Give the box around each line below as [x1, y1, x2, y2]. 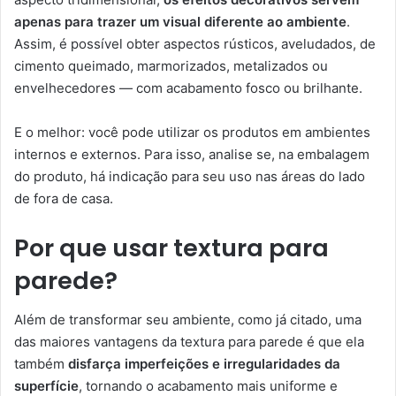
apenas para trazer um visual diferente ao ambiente [14, 12, 346, 30]
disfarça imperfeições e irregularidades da [68, 355, 340, 373]
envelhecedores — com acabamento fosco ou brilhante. [14, 79, 362, 96]
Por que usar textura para [14, 231, 329, 264]
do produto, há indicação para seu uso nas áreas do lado [14, 167, 365, 185]
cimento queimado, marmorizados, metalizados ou [14, 57, 328, 74]
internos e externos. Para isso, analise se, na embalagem [14, 145, 369, 163]
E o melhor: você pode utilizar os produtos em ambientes [14, 123, 370, 141]
